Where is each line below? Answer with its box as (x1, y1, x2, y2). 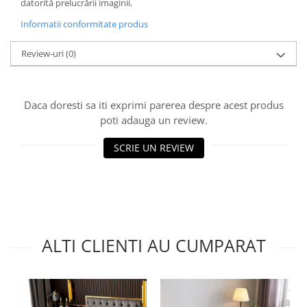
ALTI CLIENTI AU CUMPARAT (41, 234, 266, 258)
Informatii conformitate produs (21, 18, 148, 31)
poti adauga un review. (99, 113, 208, 127)
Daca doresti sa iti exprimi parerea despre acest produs (23, 98, 284, 112)
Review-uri (21, 47, 66, 60)
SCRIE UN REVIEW (113, 141, 194, 155)
